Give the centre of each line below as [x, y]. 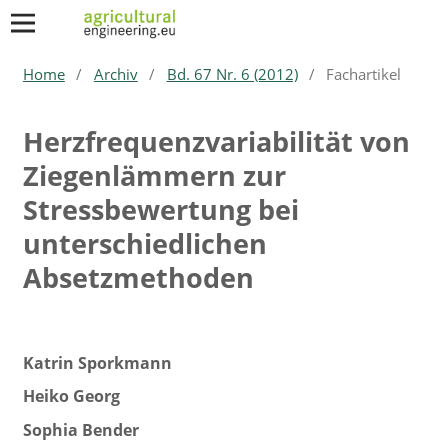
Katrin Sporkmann [97, 362]
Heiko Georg [71, 396]
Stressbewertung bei [160, 209]
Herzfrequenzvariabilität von [216, 141]
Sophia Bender [80, 429]
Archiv [115, 73]
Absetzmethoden [138, 277]
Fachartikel [364, 73]
